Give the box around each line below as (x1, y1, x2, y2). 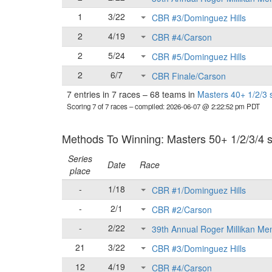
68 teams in (148, 88, 197, 100)
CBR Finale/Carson (152, 70, 226, 83)
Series (68, 152, 92, 165)
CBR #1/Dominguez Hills (152, 184, 246, 197)
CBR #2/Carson (152, 203, 212, 216)
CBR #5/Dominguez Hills (152, 50, 246, 63)
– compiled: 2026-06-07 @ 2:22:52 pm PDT (129, 101, 260, 111)
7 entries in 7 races (67, 88, 143, 100)
